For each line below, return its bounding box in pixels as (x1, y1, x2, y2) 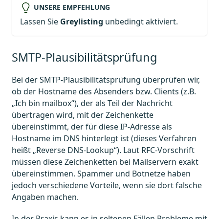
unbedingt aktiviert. (103, 16, 178, 27)
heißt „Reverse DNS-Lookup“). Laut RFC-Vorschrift (12, 145, 195, 156)
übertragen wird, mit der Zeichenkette (12, 109, 153, 121)
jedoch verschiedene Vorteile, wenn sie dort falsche (12, 180, 202, 191)
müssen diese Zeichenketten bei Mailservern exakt (12, 156, 198, 168)
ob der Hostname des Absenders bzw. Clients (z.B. (12, 86, 196, 97)
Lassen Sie (20, 16, 60, 27)
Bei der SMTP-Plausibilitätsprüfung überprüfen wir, (12, 74, 200, 86)
